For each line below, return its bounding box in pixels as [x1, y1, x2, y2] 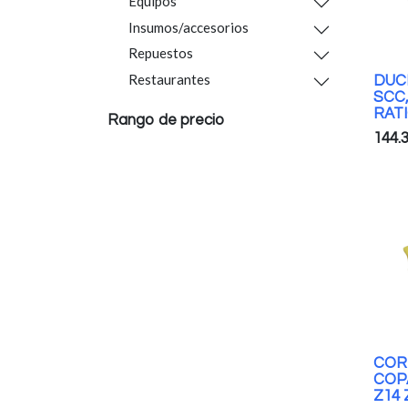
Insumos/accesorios [127, 18, 249, 36]
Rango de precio [107, 112, 224, 128]
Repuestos [127, 45, 193, 61]
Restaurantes [127, 70, 210, 87]
